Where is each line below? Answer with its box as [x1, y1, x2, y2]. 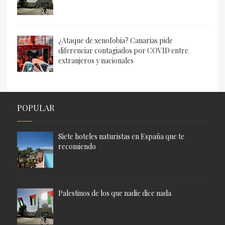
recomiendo [58, 142, 96, 152]
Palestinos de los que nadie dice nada [58, 188, 171, 198]
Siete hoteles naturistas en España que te [58, 132, 184, 142]
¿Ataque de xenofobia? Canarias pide [58, 36, 173, 46]
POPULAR [17, 102, 54, 114]
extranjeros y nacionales [58, 56, 134, 66]
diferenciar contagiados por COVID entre [58, 46, 188, 56]
